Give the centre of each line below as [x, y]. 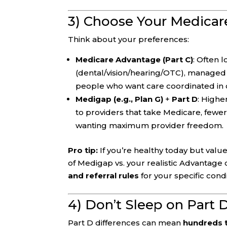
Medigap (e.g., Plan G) [120, 99]
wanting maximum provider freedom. [150, 126]
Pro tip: [83, 150]
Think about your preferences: [129, 40]
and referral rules [104, 176]
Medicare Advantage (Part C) [135, 60]
